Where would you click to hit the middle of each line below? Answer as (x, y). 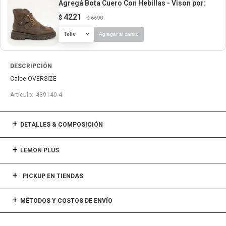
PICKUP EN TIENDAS (53, 176)
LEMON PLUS (40, 150)
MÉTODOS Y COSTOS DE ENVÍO (66, 201)
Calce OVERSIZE (33, 79)
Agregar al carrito (119, 34)
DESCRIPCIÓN (31, 66)
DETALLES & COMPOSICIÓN (62, 125)
